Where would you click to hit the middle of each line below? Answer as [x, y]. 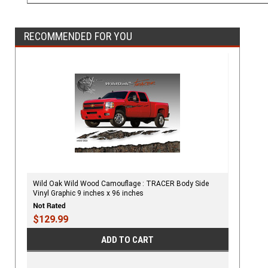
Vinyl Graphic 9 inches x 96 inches [88, 194]
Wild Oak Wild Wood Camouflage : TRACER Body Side [121, 184]
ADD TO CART [128, 240]
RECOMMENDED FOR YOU [78, 36]
